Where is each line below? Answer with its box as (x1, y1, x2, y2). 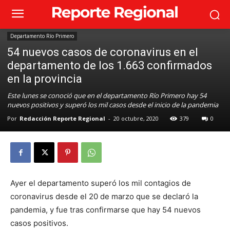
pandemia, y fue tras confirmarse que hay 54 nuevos (10, 205, 201, 215)
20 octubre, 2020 (113, 114, 159, 122)
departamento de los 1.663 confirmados (7, 59, 212, 72)
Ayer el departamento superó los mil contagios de (10, 178, 191, 188)
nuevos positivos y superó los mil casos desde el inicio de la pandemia (7, 100, 218, 109)
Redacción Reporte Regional (20, 114, 105, 122)
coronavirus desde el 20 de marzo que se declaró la (10, 191, 198, 201)
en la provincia (7, 72, 82, 85)
